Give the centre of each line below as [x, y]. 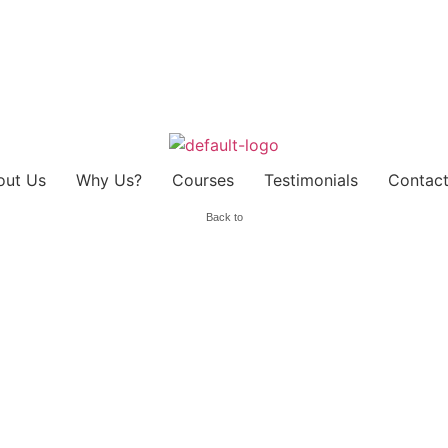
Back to [224, 216]
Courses [202, 179]
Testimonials [310, 179]
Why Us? [108, 179]
